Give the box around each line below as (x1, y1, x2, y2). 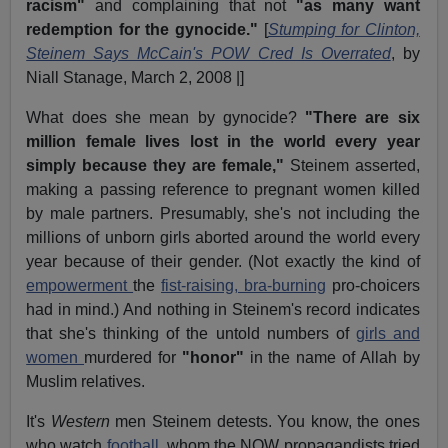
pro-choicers (325, 277, 420, 295)
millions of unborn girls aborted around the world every (26, 229, 420, 247)
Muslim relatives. (26, 373, 146, 391)
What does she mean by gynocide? (26, 109, 306, 127)
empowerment (26, 277, 134, 295)
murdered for (84, 349, 182, 367)
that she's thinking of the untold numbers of (26, 325, 356, 343)
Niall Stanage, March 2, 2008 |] (26, 69, 245, 87)
